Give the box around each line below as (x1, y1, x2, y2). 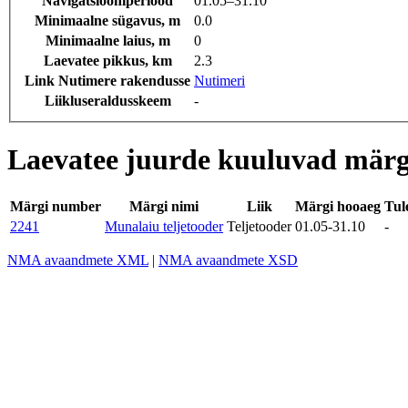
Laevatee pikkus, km (43, 53, 172, 69)
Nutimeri (194, 73, 245, 89)
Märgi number (10, 199, 101, 215)
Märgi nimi (129, 199, 199, 215)
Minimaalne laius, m (45, 33, 170, 49)
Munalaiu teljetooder (105, 219, 223, 235)
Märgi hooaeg (295, 199, 381, 215)
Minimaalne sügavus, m (35, 13, 180, 29)
